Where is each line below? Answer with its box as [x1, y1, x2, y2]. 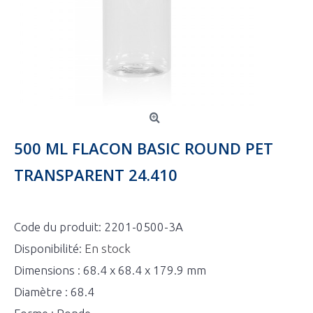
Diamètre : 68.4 [14, 285, 94, 298]
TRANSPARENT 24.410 [14, 164, 177, 185]
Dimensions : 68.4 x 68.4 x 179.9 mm [14, 263, 206, 277]
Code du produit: [14, 220, 104, 233]
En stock [85, 242, 131, 255]
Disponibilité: [14, 242, 85, 255]
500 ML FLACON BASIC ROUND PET [14, 138, 273, 159]
